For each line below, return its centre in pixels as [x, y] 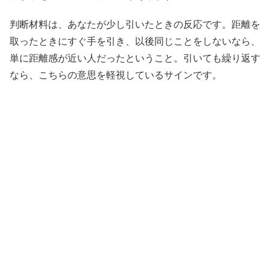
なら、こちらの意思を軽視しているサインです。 [116, 75]
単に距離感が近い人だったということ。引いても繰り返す [135, 58]
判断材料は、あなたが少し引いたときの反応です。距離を [135, 25]
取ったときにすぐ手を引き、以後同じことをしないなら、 [135, 42]
